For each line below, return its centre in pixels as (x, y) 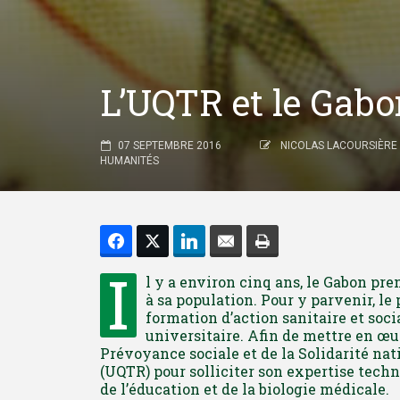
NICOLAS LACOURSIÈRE (339, 146)
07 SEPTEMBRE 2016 (170, 146)
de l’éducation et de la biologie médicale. (245, 389)
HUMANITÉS (129, 161)
